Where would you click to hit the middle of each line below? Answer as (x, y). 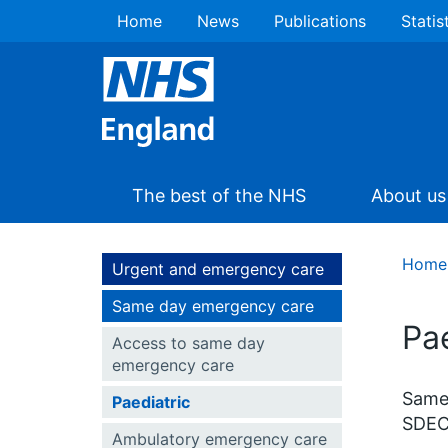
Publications (320, 21)
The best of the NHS (219, 195)
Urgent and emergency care (218, 269)
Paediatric (151, 402)
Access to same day (188, 343)
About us (408, 195)
